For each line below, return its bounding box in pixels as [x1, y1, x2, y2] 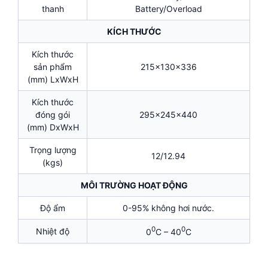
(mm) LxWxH [27, 74, 78, 85]
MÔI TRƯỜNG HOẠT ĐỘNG [80, 180, 188, 191]
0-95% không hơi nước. [123, 203, 214, 214]
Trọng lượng [29, 145, 77, 156]
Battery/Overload [135, 4, 202, 14]
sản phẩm [33, 62, 72, 72]
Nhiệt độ [36, 226, 69, 237]
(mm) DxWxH [26, 122, 79, 133]
